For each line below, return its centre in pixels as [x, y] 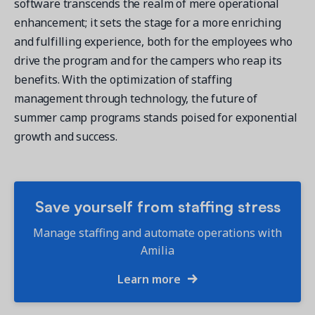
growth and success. [66, 136]
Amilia [157, 250]
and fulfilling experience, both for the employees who [153, 41]
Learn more [151, 279]
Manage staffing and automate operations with [157, 232]
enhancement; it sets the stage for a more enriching [148, 22]
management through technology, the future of [136, 98]
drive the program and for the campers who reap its [148, 60]
